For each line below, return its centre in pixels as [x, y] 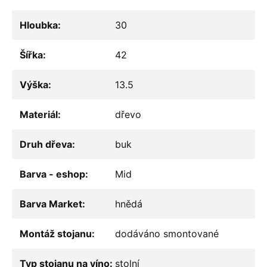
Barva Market [51, 204]
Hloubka [39, 25]
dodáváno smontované [167, 234]
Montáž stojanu [56, 234]
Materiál [39, 114]
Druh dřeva [46, 144]
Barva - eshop [52, 174]
